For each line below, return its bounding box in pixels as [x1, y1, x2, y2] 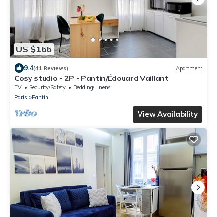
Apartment [176, 64, 202, 72]
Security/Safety [29, 84, 66, 91]
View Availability [138, 109, 198, 119]
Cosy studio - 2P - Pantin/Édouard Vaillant [15, 73, 169, 83]
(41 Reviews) [33, 64, 68, 72]
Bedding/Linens [73, 84, 111, 91]
